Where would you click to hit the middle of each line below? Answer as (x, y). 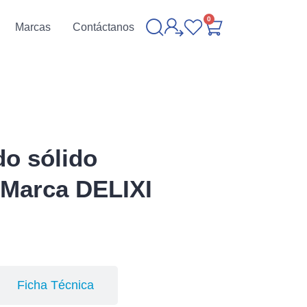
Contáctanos (103, 27)
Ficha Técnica (56, 285)
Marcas (33, 27)
